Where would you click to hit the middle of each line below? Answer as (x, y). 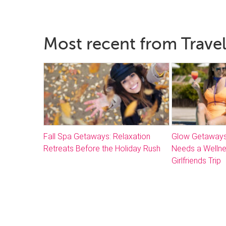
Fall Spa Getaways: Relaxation (97, 136)
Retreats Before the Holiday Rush (102, 148)
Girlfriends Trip (196, 160)
